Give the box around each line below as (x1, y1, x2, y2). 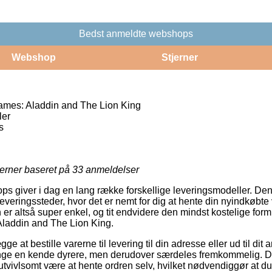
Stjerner (161, 52, 198, 63)
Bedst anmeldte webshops (79, 28, 193, 39)
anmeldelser (83, 164, 139, 175)
